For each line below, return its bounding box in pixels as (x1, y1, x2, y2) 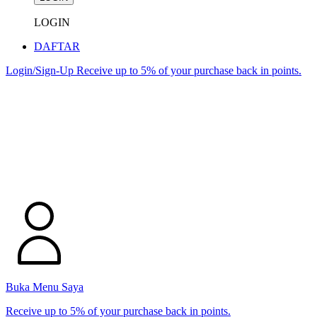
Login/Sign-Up (6, 64, 76, 76)
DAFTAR (34, 40, 80, 52)
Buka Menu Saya (6, 281, 83, 293)
